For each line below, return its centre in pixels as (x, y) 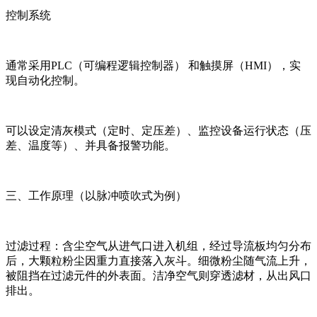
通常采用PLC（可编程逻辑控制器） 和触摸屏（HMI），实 (153, 65)
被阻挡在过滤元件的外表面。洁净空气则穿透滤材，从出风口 (158, 275)
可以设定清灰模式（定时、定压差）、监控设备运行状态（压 (158, 130)
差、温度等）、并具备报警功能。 (91, 145)
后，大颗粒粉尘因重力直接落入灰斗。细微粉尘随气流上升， (158, 260)
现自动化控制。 (45, 80)
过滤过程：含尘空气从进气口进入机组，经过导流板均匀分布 (158, 246)
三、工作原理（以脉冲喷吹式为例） (96, 195)
